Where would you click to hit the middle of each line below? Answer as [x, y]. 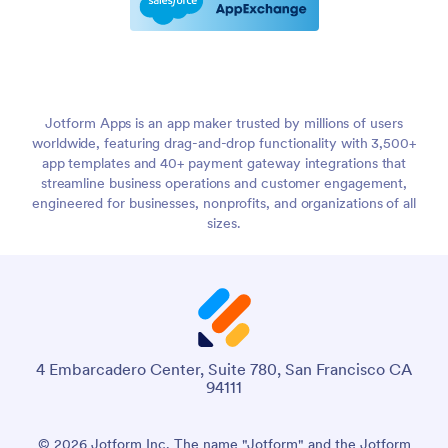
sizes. [224, 223]
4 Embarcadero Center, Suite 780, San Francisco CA [224, 369]
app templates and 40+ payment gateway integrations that [224, 163]
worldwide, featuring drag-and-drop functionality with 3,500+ [224, 143]
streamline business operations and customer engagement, [224, 183]
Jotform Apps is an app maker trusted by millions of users [224, 123]
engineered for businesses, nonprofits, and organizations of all [224, 203]
